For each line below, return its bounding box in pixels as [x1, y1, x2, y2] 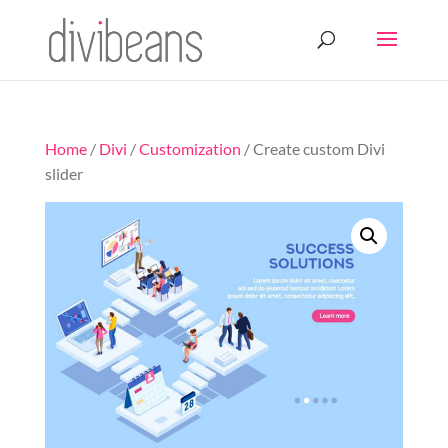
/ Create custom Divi [240, 139, 385, 158]
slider [44, 164, 83, 183]
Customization [138, 139, 241, 158]
